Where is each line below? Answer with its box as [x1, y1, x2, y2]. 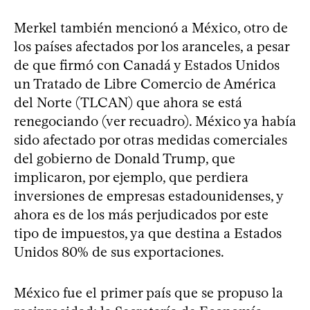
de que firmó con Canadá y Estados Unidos [14, 56, 280, 73]
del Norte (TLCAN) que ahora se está [14, 93, 242, 111]
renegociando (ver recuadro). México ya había [14, 112, 296, 129]
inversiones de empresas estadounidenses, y [14, 187, 283, 204]
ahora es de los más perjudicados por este [14, 206, 268, 223]
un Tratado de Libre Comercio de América [14, 75, 276, 92]
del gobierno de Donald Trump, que [14, 149, 235, 167]
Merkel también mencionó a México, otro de [14, 19, 288, 36]
